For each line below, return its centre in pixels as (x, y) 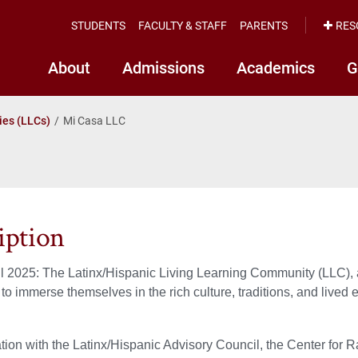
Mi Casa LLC (94, 120)
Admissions (163, 67)
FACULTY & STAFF (183, 25)
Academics (276, 67)
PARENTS (264, 25)
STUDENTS (98, 25)
